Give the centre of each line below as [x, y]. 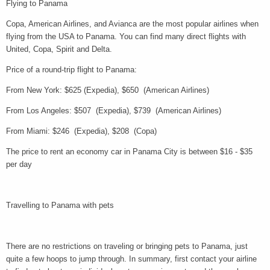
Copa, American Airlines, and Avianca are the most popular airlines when [132, 24]
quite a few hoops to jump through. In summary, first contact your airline [131, 259]
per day [19, 164]
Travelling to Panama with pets [61, 205]
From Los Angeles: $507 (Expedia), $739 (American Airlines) [114, 111]
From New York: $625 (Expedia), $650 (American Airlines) [108, 90]
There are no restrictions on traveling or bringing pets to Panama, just [127, 246]
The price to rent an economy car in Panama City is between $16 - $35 [129, 151]
